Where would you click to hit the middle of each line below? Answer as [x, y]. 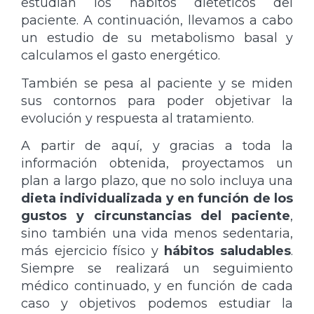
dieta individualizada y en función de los [157, 199]
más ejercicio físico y [93, 251]
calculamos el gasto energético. [121, 56]
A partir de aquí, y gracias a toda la [157, 146]
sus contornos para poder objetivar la [157, 101]
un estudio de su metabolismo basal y [157, 38]
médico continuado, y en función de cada [157, 286]
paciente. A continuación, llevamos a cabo [157, 21]
